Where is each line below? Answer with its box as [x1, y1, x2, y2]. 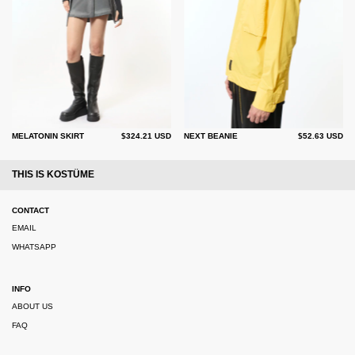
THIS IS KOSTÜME [12, 169, 94, 181]
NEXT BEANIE [184, 131, 238, 140]
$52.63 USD [298, 131, 343, 140]
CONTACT [12, 206, 49, 216]
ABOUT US [12, 302, 53, 311]
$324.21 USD [121, 131, 171, 140]
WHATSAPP [12, 242, 56, 252]
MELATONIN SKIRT [12, 131, 84, 140]
